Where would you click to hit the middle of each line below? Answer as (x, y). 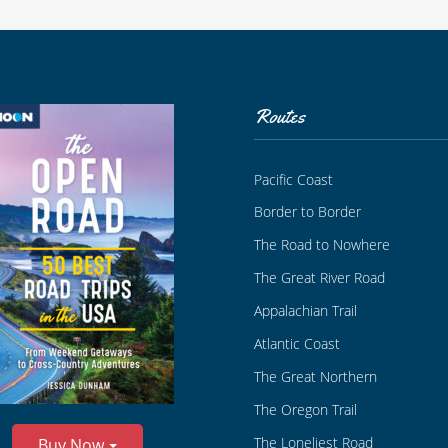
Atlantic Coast (297, 344)
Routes (279, 116)
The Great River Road (319, 278)
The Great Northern (315, 377)
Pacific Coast (293, 179)
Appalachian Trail (305, 311)
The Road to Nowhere (322, 245)
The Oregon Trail (305, 410)
